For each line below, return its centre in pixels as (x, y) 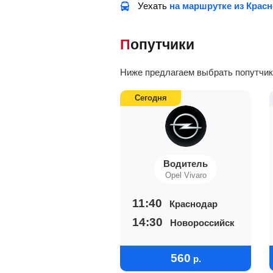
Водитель (186, 164)
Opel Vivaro (186, 175)
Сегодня (151, 98)
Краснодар (193, 204)
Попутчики (162, 44)
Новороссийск (202, 222)
